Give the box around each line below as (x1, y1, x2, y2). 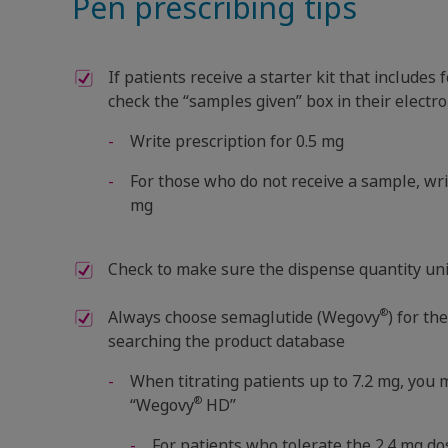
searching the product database (108, 329, 345, 353)
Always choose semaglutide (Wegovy (108, 305, 380, 329)
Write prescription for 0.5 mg (130, 129, 344, 153)
